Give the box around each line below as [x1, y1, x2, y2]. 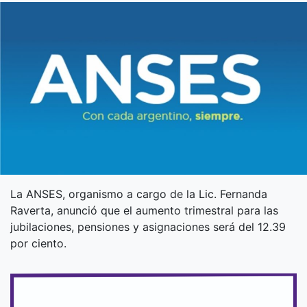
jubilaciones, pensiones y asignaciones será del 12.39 [10, 220, 286, 234]
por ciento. [10, 236, 66, 251]
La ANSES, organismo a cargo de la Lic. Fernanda [10, 187, 267, 201]
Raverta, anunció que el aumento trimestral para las [10, 204, 278, 218]
